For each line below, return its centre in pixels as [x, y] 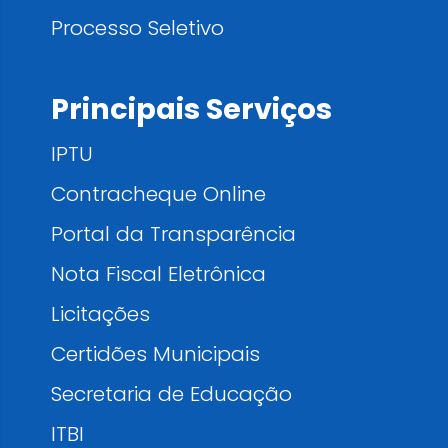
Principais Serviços [191, 109]
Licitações [100, 314]
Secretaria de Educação [171, 394]
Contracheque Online [158, 194]
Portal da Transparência [173, 234]
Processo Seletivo [137, 28]
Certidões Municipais [155, 354]
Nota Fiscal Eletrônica [158, 274]
